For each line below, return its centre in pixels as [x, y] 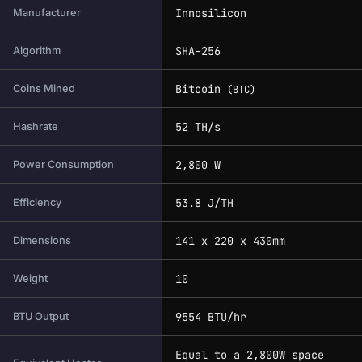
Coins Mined [44, 88]
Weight [30, 278]
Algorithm [37, 50]
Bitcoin [201, 88]
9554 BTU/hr [211, 316]
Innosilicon [211, 13]
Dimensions [42, 240]
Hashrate [36, 126]
